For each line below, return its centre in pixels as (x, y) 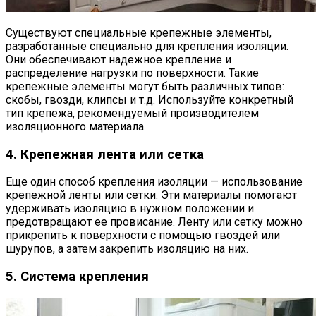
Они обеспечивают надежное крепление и (119, 59)
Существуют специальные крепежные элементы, (139, 32)
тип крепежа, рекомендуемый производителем (132, 113)
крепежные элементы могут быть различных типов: (145, 86)
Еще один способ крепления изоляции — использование (154, 182)
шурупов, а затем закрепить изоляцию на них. (127, 249)
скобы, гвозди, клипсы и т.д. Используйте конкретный (150, 99)
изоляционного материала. (76, 126)
